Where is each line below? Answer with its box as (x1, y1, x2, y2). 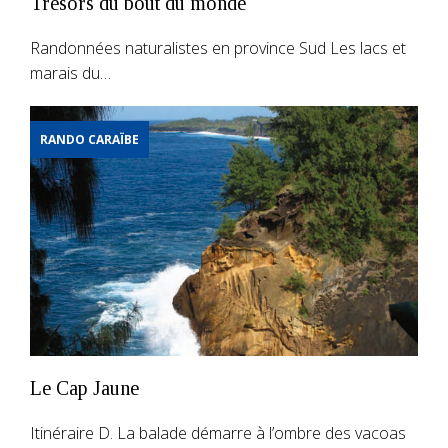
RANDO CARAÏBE (40, 130, 139, 148)
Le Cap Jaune (30, 376, 139, 399)
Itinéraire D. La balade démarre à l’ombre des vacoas (30, 421, 406, 444)
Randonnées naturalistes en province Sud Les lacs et (30, 36, 406, 59)
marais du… (30, 61, 111, 84)
